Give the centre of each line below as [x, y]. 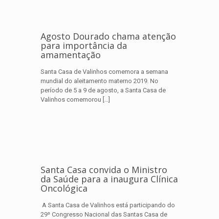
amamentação [71, 55]
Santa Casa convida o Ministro [104, 170]
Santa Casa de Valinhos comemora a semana [104, 72]
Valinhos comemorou [71, 99]
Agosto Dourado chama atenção [108, 36]
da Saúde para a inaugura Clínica [109, 179]
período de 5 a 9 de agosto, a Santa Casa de [103, 90]
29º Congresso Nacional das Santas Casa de [104, 214]
